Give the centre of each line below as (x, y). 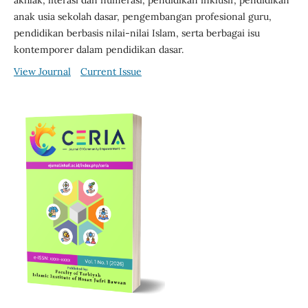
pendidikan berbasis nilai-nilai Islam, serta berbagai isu (136, 33)
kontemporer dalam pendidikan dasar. (98, 50)
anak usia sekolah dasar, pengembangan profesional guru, (142, 17)
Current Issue (111, 72)
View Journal (42, 72)
